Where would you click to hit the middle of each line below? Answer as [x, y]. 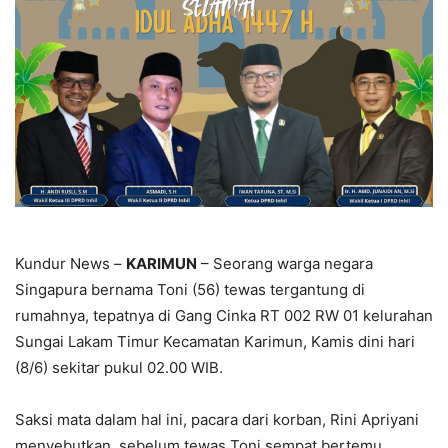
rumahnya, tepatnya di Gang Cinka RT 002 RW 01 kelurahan [224, 316]
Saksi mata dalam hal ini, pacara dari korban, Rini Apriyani [217, 420]
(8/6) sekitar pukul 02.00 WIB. [119, 368]
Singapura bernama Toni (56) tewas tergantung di [190, 290]
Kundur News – [70, 264]
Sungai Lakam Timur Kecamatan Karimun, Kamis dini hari [215, 342]
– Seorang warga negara [285, 264]
